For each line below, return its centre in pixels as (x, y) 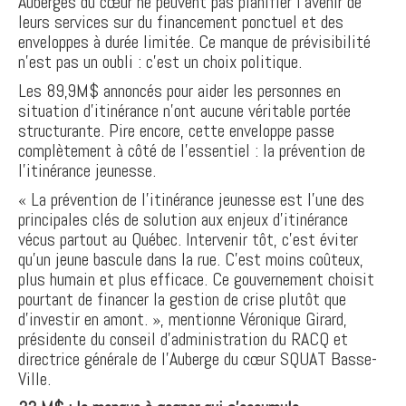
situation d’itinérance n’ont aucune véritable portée (184, 111)
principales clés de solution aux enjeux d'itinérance (183, 219)
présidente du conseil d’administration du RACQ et (183, 339)
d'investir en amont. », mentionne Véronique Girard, (183, 319)
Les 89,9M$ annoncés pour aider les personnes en (179, 91)
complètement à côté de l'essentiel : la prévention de (192, 150)
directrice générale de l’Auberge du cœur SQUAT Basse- (198, 359)
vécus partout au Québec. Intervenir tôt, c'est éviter (188, 239)
